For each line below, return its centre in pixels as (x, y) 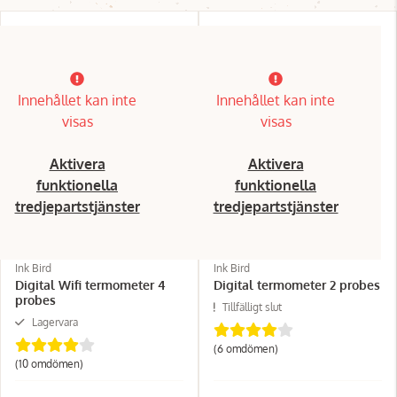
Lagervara (55, 322)
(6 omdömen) (246, 348)
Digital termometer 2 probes (297, 284)
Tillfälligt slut (252, 307)
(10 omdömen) (49, 363)
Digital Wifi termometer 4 (90, 284)
